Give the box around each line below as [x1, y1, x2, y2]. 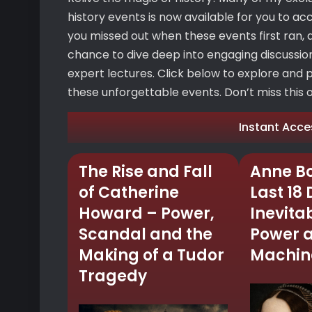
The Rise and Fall [79, 161, 212, 182]
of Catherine [79, 182, 179, 203]
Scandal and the [79, 224, 212, 245]
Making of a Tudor [79, 244, 224, 266]
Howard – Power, [79, 203, 214, 224]
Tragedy [79, 265, 147, 287]
